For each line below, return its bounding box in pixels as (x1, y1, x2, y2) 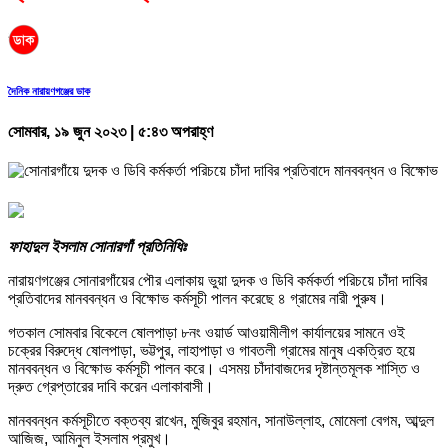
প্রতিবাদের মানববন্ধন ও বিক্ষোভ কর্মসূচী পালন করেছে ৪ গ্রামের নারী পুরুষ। (8, 289, 387, 307)
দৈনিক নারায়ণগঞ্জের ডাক (8, 84, 90, 97)
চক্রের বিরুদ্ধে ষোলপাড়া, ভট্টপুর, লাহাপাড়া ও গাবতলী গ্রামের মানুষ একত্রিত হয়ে (8, 341, 415, 359)
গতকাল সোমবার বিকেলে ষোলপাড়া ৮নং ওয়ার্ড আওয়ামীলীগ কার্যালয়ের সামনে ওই (8, 323, 405, 341)
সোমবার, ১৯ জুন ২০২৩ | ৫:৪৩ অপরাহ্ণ (8, 122, 213, 140)
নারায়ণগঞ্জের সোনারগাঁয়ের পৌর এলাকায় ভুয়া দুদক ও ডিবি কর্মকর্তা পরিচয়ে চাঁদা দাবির (8, 271, 427, 289)
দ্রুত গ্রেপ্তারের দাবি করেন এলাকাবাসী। (8, 377, 214, 395)
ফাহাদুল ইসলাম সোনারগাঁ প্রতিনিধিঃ (8, 237, 186, 255)
